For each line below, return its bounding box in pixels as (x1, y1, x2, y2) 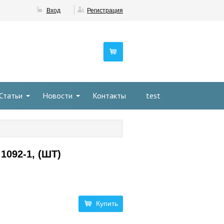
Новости (42, 90, 72, 100)
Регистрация (87, 7, 123, 14)
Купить (95, 199, 118, 207)
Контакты (92, 90, 126, 100)
